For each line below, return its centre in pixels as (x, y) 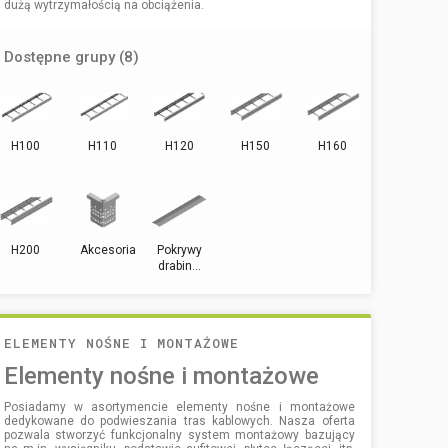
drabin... (179, 265)
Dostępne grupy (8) (71, 56)
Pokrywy (179, 249)
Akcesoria (107, 249)
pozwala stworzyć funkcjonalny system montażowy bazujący (179, 434)
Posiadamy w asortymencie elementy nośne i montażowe (179, 406)
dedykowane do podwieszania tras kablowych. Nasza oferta (179, 420)
